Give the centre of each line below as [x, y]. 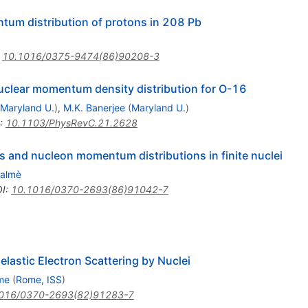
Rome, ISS [38, 279]
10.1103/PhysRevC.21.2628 [71, 122]
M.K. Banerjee [94, 107]
